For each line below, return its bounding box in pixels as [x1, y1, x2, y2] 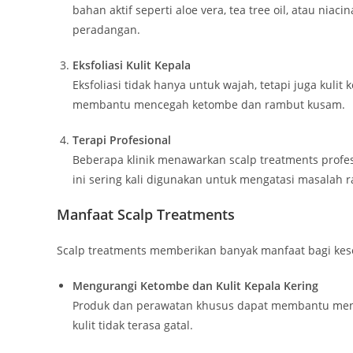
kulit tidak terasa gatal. [72, 318, 193, 333]
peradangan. [72, 22, 140, 38]
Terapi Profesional [72, 132, 171, 148]
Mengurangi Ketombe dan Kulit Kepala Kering [72, 278, 318, 294]
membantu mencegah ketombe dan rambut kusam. [72, 97, 345, 113]
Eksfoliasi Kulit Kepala [72, 58, 191, 73]
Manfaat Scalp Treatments [57, 205, 235, 225]
